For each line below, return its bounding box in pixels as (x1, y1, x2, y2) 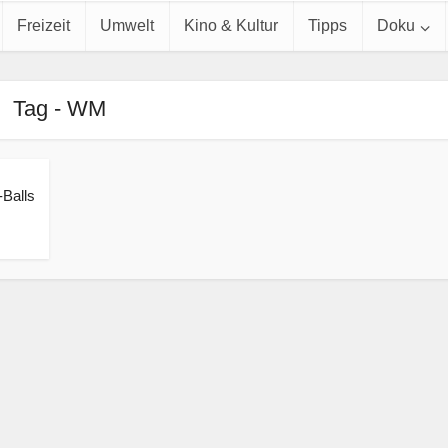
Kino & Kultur (184, 17, 278, 34)
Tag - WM (12, 96, 106, 121)
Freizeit (17, 17, 70, 34)
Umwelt (100, 17, 154, 34)
